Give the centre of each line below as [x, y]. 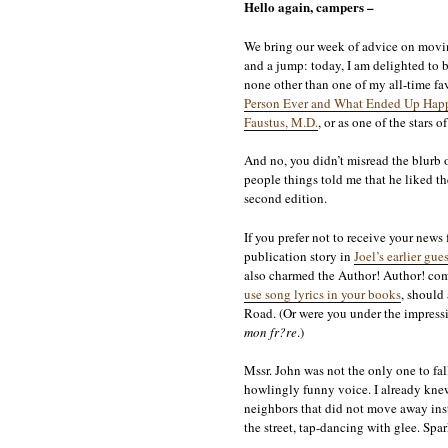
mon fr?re [270, 331]
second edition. [285, 198]
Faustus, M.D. [280, 121]
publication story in [298, 255]
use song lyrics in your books [322, 293]
